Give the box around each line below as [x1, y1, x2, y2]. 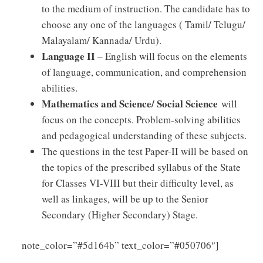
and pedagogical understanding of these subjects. [42, 128, 247, 142]
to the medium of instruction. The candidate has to [42, 1, 250, 15]
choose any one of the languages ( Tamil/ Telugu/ [42, 17, 245, 31]
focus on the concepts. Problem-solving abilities [42, 112, 241, 126]
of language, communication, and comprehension [42, 65, 247, 79]
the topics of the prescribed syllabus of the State [42, 160, 241, 174]
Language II [42, 48, 95, 63]
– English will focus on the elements [95, 49, 247, 63]
